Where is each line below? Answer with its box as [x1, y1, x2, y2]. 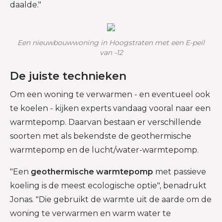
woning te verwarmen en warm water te [10, 208, 171, 218]
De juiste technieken [10, 69, 126, 83]
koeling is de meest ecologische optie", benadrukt [10, 180, 207, 190]
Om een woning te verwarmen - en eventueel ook [10, 89, 210, 99]
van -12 [99, 48, 123, 57]
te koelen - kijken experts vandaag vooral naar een [10, 103, 211, 113]
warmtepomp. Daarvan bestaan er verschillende [10, 117, 201, 127]
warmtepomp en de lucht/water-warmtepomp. [10, 145, 199, 155]
